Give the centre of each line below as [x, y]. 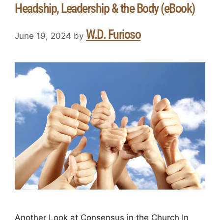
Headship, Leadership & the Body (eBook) [105, 9]
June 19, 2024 [43, 36]
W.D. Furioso [113, 34]
